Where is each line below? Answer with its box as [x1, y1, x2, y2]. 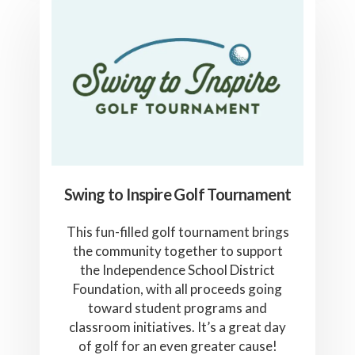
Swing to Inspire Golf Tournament [63, 184, 292, 204]
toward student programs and [88, 299, 267, 316]
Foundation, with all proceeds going [73, 280, 282, 297]
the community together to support [72, 242, 283, 259]
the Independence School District [80, 261, 275, 278]
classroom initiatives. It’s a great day [69, 318, 286, 335]
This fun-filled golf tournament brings [66, 223, 289, 240]
